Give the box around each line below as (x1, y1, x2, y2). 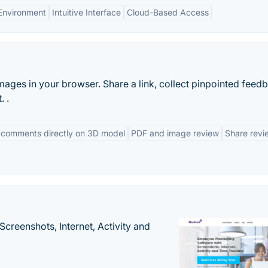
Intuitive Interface (52, 7, 121, 17)
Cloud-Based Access (127, 7, 209, 17)
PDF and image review (131, 128, 219, 138)
